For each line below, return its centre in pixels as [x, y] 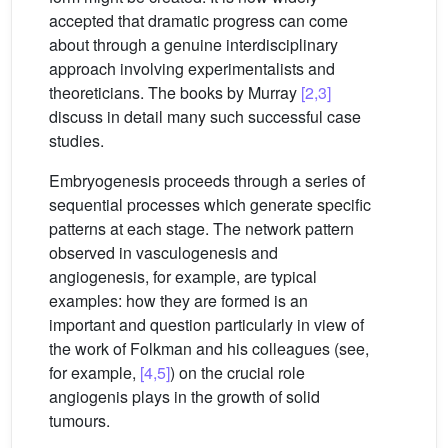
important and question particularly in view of [206, 325]
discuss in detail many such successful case [205, 117]
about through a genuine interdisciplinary [193, 45]
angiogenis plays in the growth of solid [184, 397]
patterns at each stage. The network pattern [201, 229]
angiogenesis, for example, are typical [183, 277]
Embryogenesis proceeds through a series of [207, 181]
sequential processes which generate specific [210, 205]
